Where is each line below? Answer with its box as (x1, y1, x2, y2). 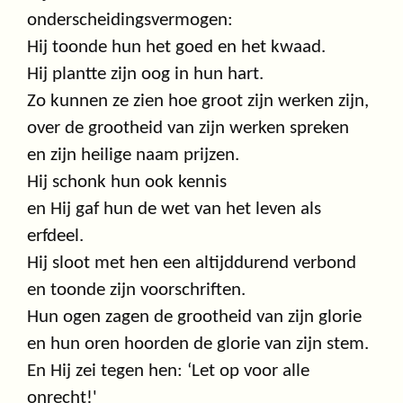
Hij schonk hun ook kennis (27, 173, 227, 193)
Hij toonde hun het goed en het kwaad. (27, 38, 326, 58)
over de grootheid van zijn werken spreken (27, 119, 349, 139)
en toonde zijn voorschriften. (27, 281, 246, 300)
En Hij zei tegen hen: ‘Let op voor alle (27, 362, 309, 381)
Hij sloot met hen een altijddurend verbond (27, 254, 356, 273)
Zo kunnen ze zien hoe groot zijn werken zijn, (27, 92, 369, 112)
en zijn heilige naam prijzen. (27, 146, 239, 166)
